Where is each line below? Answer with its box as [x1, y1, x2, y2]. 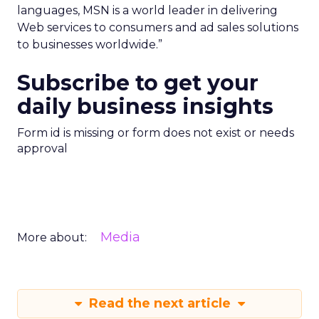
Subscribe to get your [17, 70, 258, 96]
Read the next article [85, 296, 234, 311]
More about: [17, 231, 87, 244]
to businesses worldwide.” [17, 38, 162, 51]
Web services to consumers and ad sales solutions [17, 21, 298, 34]
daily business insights [17, 93, 273, 120]
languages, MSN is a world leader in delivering [17, 4, 278, 17]
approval [17, 142, 68, 155]
